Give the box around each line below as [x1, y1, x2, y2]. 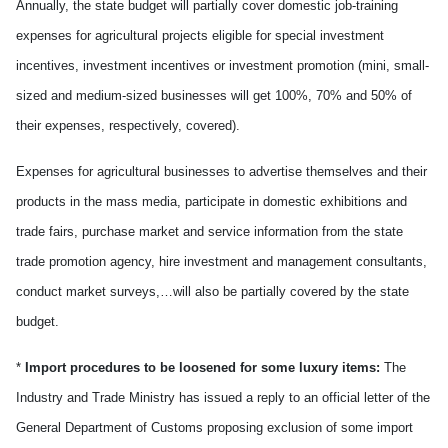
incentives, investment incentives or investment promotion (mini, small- [16, 58, 429, 73]
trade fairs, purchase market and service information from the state [16, 224, 403, 239]
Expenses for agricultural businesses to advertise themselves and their [16, 164, 427, 179]
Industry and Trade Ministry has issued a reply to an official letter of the [16, 390, 430, 405]
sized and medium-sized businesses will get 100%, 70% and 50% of [16, 88, 412, 103]
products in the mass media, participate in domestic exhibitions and [16, 194, 407, 209]
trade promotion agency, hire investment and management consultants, [16, 254, 427, 269]
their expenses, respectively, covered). [16, 118, 240, 133]
